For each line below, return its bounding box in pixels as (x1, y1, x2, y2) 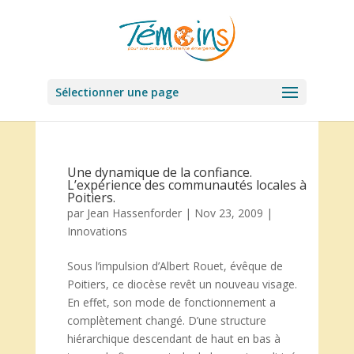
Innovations (66, 224, 127, 239)
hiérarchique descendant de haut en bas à (66, 331, 281, 346)
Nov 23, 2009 (194, 205, 263, 220)
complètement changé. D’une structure (66, 313, 266, 328)
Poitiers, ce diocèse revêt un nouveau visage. (66, 277, 297, 292)
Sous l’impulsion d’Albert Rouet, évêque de (66, 258, 283, 273)
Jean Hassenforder (86, 205, 182, 220)
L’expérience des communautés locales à (66, 176, 307, 194)
